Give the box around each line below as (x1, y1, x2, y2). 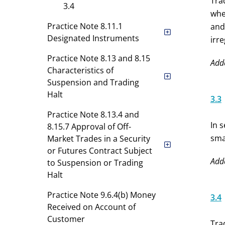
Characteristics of (47, 65, 114, 76)
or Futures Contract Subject (47, 145, 152, 156)
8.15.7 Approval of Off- (47, 121, 131, 132)
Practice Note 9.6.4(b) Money (47, 189, 156, 200)
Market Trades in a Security (47, 133, 150, 144)
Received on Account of (47, 201, 136, 212)
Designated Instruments (47, 33, 139, 44)
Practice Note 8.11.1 (47, 21, 123, 32)
